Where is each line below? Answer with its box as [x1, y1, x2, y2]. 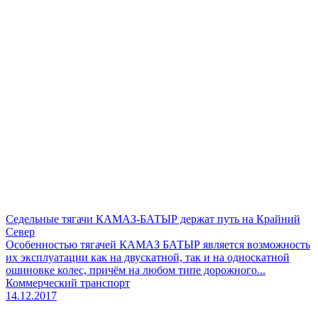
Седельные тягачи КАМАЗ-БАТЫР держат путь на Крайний [6, 212, 300, 225]
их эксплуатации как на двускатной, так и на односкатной [6, 251, 290, 263]
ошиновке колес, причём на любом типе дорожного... [6, 263, 265, 276]
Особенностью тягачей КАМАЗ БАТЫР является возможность [6, 238, 310, 251]
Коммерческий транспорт [6, 276, 130, 289]
